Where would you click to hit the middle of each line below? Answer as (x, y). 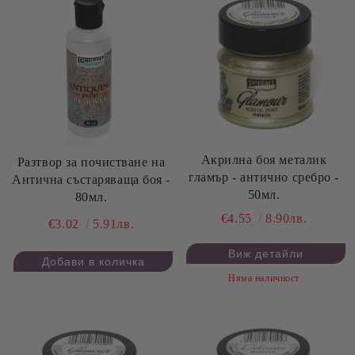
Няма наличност (264, 279)
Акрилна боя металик (264, 160)
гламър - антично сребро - (264, 177)
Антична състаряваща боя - (89, 180)
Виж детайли (266, 254)
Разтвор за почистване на (91, 162)
